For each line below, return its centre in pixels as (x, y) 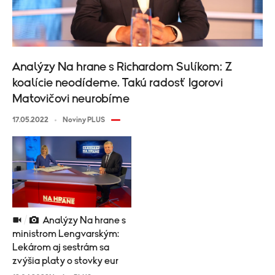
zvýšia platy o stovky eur (65, 261)
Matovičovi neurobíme (71, 99)
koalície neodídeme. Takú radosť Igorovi (118, 83)
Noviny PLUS (84, 120)
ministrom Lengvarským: (66, 234)
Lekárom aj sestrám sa (61, 248)
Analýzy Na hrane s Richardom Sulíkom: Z (122, 67)
